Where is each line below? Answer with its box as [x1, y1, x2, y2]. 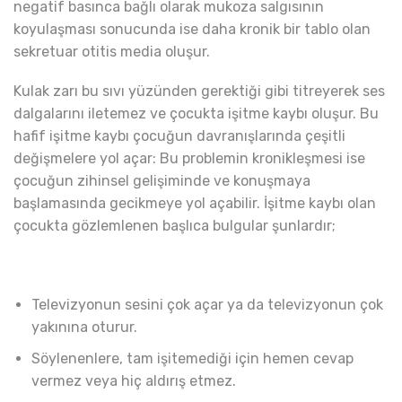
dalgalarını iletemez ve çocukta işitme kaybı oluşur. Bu [13, 104, 379, 122]
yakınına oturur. [31, 319, 137, 336]
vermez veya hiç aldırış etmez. [31, 372, 236, 390]
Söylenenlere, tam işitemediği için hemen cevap [31, 350, 354, 368]
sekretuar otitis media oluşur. [13, 42, 210, 60]
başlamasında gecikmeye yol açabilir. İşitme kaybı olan [13, 194, 376, 212]
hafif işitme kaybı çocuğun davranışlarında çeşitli [13, 127, 345, 144]
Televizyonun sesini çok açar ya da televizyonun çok [31, 296, 383, 314]
